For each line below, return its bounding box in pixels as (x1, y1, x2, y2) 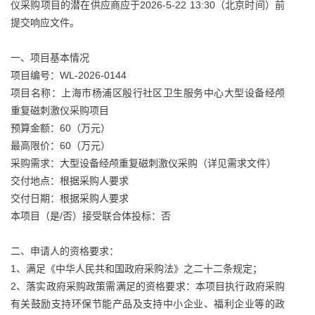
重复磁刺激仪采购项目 (11, 105, 109, 116)
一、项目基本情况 (11, 52, 89, 63)
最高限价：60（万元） (11, 140, 110, 151)
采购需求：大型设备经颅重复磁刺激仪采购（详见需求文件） (11, 157, 276, 169)
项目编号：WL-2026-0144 (11, 70, 127, 81)
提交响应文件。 (11, 17, 79, 28)
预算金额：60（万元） (11, 122, 110, 134)
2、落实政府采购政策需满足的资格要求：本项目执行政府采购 (11, 281, 285, 292)
